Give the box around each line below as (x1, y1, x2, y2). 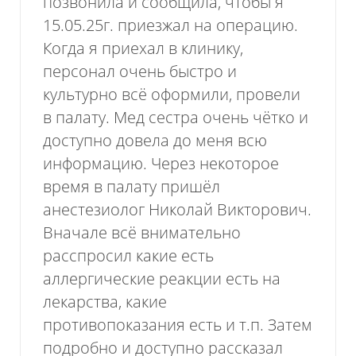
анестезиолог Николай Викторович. (43, 199, 312, 221)
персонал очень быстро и (43, 60, 238, 83)
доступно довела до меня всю (43, 130, 268, 152)
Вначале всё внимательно (43, 222, 242, 244)
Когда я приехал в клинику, (43, 37, 244, 60)
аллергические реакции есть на (43, 268, 281, 290)
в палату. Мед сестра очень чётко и (43, 106, 309, 129)
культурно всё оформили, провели (43, 83, 301, 106)
